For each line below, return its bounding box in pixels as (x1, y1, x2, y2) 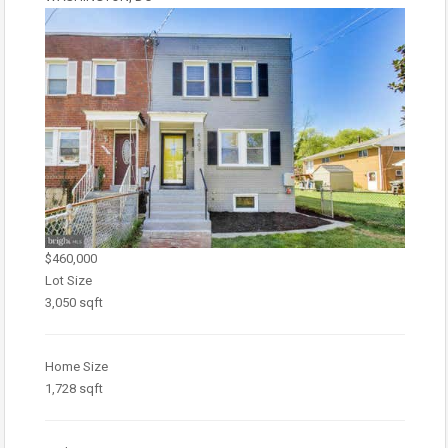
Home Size (45, 359, 108, 374)
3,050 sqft (45, 295, 103, 310)
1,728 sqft (45, 381, 103, 396)
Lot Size (45, 273, 92, 288)
